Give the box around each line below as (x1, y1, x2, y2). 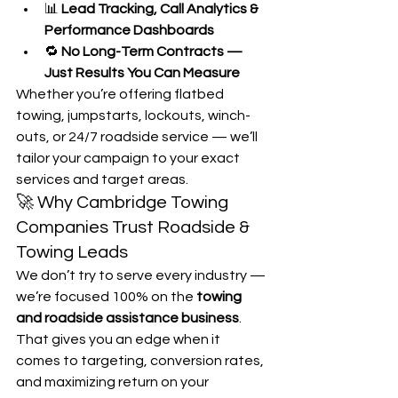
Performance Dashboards (44, 23, 214, 38)
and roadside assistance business (16, 311, 239, 326)
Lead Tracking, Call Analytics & (61, 2, 261, 17)
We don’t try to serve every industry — (16, 268, 268, 283)
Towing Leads (16, 243, 128, 262)
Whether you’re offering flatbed (16, 87, 227, 102)
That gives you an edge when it (16, 332, 223, 347)
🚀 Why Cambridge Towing (16, 194, 232, 212)
